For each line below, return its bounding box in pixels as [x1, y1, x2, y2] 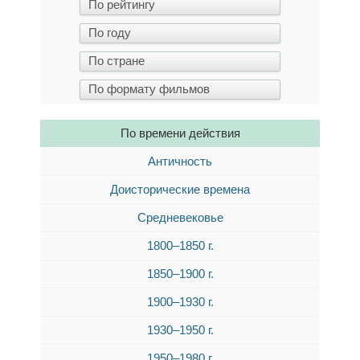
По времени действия [120, 126, 240, 140]
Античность [148, 154, 212, 168]
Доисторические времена [110, 182, 250, 196]
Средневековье [137, 211, 223, 224]
